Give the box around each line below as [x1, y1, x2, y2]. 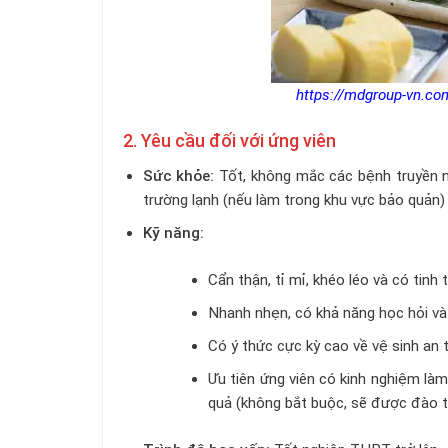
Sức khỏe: [142, 166, 215, 185]
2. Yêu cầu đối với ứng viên [123, 129, 336, 151]
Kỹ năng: [142, 223, 204, 242]
